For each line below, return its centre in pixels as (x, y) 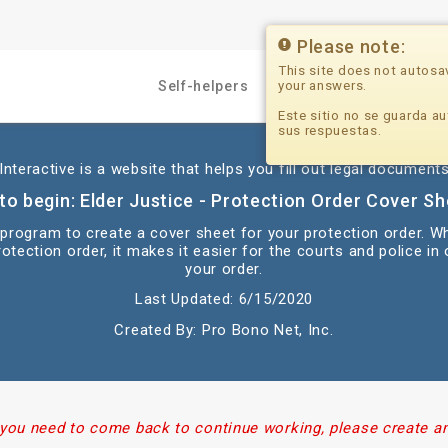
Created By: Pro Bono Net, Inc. (224, 329)
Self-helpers (203, 86)
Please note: (351, 46)
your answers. (322, 85)
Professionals (352, 86)
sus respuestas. (329, 130)
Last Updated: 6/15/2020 (224, 299)
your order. (224, 268)
